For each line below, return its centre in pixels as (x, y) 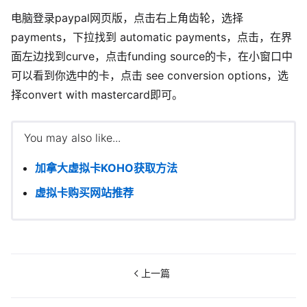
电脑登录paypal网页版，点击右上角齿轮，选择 (127, 18)
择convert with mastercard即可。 (97, 95)
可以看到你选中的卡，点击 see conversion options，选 (150, 76)
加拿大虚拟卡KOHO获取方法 (106, 168)
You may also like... (72, 138)
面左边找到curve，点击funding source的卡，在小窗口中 (152, 57)
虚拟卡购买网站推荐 (84, 193)
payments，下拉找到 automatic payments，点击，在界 (151, 37)
